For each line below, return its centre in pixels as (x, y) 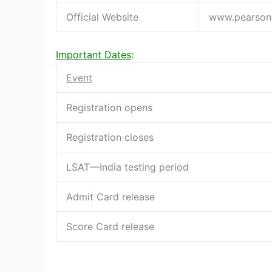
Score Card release (110, 226)
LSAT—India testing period (127, 167)
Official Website (102, 17)
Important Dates (93, 54)
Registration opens (109, 107)
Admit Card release (110, 196)
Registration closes (110, 137)
